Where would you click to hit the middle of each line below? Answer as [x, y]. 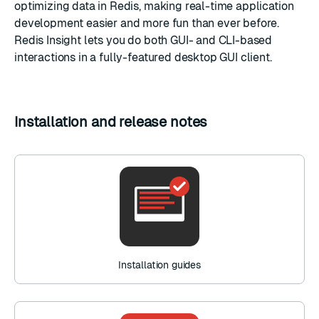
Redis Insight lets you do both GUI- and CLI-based [143, 40]
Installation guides [159, 265]
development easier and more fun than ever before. [147, 23]
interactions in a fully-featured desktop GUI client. [143, 57]
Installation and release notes [113, 122]
